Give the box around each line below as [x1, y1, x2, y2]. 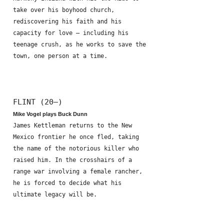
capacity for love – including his [13, 29, 128, 36]
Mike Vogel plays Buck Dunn [13, 111, 87, 117]
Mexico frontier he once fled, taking [13, 133, 139, 140]
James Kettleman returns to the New [13, 122, 132, 129]
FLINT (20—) [13, 97, 62, 106]
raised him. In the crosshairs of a [13, 156, 132, 163]
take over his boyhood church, [13, 6, 114, 13]
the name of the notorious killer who [13, 145, 139, 152]
